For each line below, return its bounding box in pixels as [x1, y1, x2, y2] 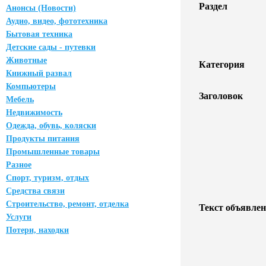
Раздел [199, 1, 227, 11]
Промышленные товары [6, 147, 100, 156]
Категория [199, 59, 245, 69]
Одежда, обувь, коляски [6, 121, 96, 130]
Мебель [6, 95, 34, 104]
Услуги [6, 213, 31, 221]
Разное [6, 160, 31, 169]
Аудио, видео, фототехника [6, 17, 107, 26]
